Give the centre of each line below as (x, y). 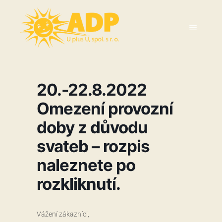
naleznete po (86, 165)
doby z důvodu (92, 127)
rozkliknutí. (79, 184)
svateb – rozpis (93, 146)
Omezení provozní (105, 109)
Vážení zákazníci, (63, 214)
